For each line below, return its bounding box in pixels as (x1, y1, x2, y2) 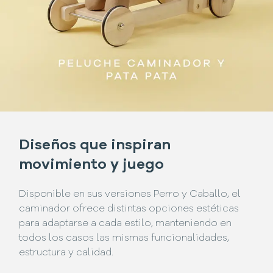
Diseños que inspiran (19, 138, 171, 154)
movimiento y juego (19, 158, 165, 173)
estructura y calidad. (19, 247, 114, 258)
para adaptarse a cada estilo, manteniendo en (19, 218, 232, 229)
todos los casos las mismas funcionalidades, (19, 233, 230, 243)
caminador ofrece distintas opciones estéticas (19, 204, 239, 214)
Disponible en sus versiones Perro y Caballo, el (19, 189, 241, 199)
